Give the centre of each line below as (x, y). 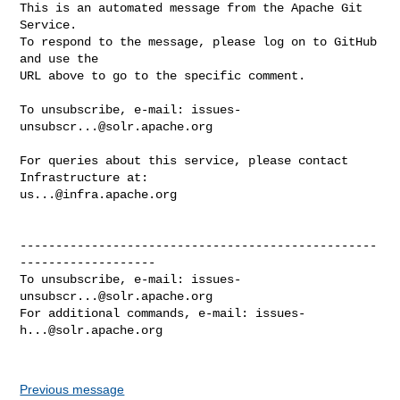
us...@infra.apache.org (99, 194)
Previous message (72, 389)
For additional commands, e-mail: (138, 313)
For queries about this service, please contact (184, 160)
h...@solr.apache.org (92, 330)
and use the (59, 58)
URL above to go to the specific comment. (163, 75)
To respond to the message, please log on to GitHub (199, 42)
